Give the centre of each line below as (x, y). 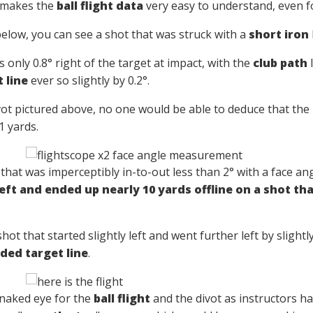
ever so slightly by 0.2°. (88, 80)
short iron (278, 34)
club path (280, 63)
